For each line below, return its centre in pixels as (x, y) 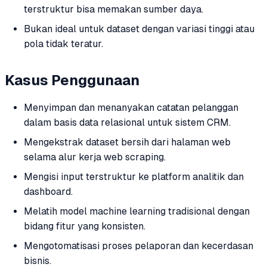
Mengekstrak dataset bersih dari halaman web (127, 142)
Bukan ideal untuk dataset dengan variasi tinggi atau (139, 29)
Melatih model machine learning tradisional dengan (137, 211)
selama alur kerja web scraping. (95, 157)
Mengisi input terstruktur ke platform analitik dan (134, 176)
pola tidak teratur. (63, 44)
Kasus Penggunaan (72, 80)
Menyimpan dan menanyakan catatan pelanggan (131, 107)
